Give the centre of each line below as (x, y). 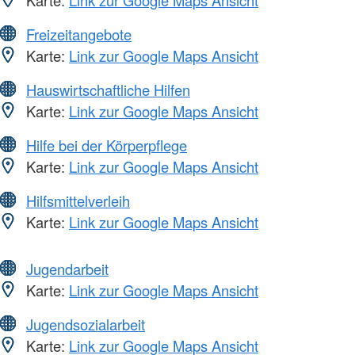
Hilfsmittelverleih (78, 200)
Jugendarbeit (67, 268)
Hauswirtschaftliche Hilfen (108, 89)
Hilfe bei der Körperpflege (107, 145)
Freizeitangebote (79, 34)
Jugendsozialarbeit (86, 324)
